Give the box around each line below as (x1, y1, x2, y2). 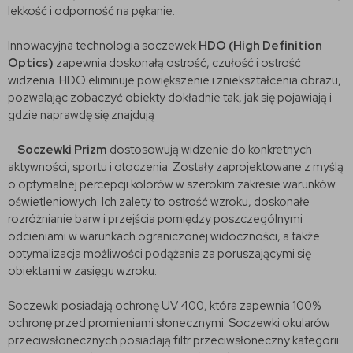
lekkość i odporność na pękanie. (8, 2, 175, 19)
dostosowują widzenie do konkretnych (107, 141, 312, 158)
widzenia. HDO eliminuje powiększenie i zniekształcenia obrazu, (8, 72, 341, 88)
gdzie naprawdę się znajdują (8, 106, 154, 123)
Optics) (8, 54, 54, 71)
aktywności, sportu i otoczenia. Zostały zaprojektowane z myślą (8, 158, 344, 175)
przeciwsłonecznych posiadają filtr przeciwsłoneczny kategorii (8, 332, 339, 348)
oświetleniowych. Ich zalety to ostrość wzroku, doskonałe (8, 193, 310, 210)
